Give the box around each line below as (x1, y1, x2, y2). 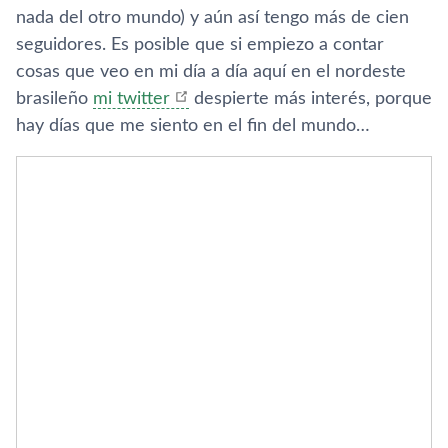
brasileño (16, 90, 93, 108)
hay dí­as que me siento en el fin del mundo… (16, 117, 370, 135)
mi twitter (93, 90, 170, 108)
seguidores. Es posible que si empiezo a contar (16, 36, 384, 54)
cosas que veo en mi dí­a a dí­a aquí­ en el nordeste (16, 63, 406, 81)
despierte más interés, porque (189, 90, 432, 108)
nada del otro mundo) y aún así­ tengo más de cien (16, 9, 409, 27)
